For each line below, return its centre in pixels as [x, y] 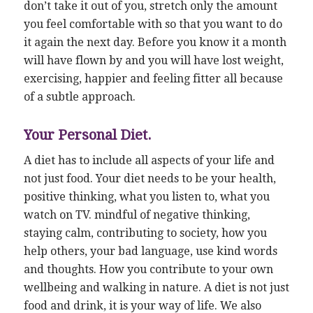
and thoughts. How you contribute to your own [148, 270]
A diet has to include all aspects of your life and [149, 161]
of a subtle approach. [79, 96]
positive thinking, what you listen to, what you [146, 197]
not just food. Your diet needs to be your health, [150, 179]
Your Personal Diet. [87, 134]
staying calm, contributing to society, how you [145, 233]
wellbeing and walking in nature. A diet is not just [156, 288]
